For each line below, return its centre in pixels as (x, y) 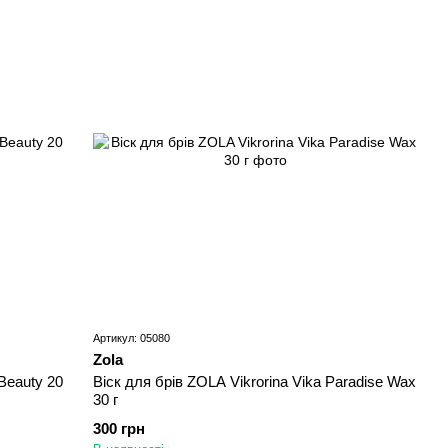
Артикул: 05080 (132, 337)
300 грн (119, 428)
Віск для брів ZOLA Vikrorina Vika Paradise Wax (255, 381)
